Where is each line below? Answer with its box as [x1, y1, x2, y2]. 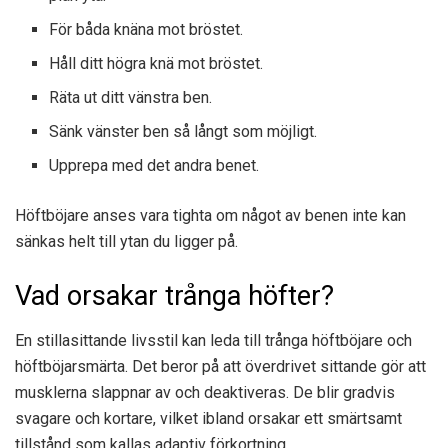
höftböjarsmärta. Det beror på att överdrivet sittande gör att [15, 356, 426, 376]
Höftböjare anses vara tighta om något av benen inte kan [15, 206, 406, 226]
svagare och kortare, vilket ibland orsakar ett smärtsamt [15, 408, 402, 428]
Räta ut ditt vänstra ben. [49, 88, 213, 108]
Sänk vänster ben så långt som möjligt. [49, 122, 318, 142]
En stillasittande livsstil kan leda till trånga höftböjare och [15, 330, 412, 350]
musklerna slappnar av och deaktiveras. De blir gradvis [15, 382, 395, 402]
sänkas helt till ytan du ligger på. [15, 232, 238, 252]
